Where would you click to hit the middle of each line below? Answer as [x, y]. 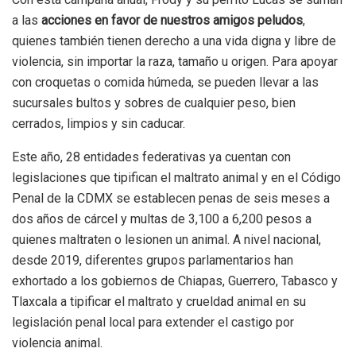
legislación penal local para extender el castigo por [153, 323]
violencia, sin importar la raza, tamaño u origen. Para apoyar [175, 62]
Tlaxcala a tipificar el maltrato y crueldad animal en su [159, 302]
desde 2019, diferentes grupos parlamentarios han [153, 261]
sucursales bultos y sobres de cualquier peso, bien [154, 103]
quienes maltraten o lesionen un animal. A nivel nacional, [166, 240]
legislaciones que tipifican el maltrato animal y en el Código [176, 178]
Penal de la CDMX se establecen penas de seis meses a [171, 199]
